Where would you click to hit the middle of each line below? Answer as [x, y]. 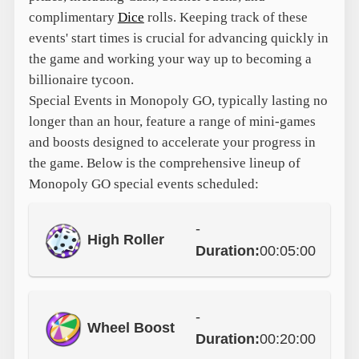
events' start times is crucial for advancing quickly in [178, 38]
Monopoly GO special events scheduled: [143, 184]
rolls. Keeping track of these [226, 17]
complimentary [73, 17]
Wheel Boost [131, 327]
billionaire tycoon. [81, 79]
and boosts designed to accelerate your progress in [172, 142]
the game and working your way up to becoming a [170, 58]
